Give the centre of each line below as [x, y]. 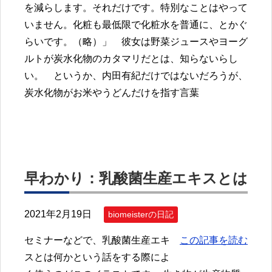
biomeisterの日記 [141, 214]
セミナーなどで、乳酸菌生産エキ [97, 240]
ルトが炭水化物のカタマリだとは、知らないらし [131, 59]
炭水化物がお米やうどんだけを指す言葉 [112, 93]
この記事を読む [214, 240]
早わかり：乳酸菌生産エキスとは [136, 178]
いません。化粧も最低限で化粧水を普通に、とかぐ [136, 25]
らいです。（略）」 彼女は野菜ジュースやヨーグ [136, 42]
